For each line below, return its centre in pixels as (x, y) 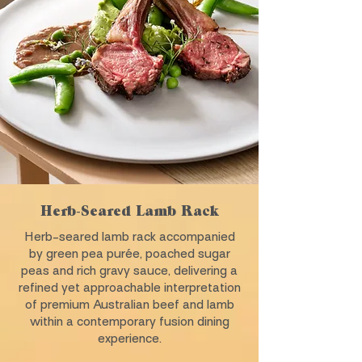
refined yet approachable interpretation (129, 288)
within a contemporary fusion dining (129, 322)
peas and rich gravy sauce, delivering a (129, 271)
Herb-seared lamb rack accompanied (129, 237)
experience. (129, 339)
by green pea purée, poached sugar (129, 254)
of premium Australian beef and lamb (129, 305)
